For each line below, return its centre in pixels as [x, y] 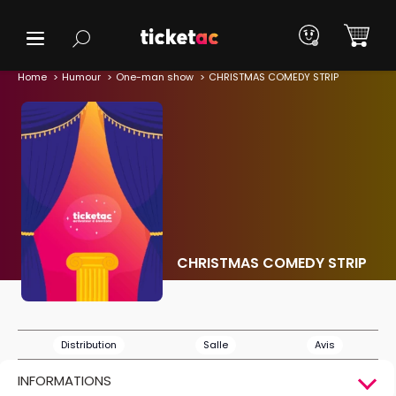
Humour [81, 77]
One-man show [155, 77]
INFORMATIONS [65, 381]
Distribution [89, 345]
